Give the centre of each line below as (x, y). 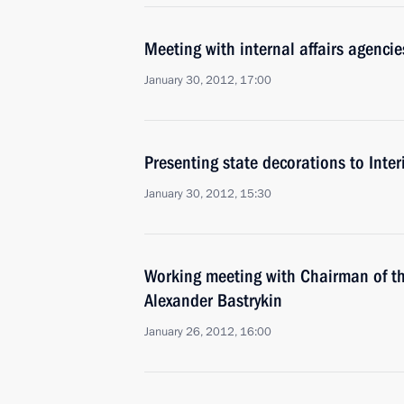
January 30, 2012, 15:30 (208, 194)
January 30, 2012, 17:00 (208, 80)
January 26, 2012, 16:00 (208, 332)
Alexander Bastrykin (213, 300)
